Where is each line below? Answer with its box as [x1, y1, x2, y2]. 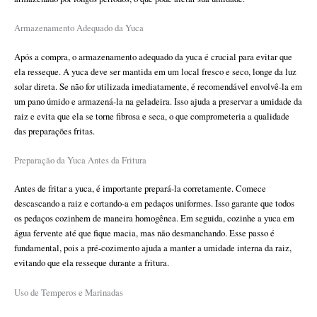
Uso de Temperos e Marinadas [14, 286, 123, 299]
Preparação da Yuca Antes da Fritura [14, 154, 146, 167]
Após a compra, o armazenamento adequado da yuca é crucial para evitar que [14, 50, 292, 63]
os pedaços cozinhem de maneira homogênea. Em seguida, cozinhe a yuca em [14, 212, 294, 225]
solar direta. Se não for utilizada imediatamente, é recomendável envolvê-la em [14, 80, 302, 93]
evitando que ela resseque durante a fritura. [14, 257, 169, 270]
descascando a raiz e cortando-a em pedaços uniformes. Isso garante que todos [14, 197, 294, 210]
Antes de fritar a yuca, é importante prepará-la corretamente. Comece [14, 183, 266, 195]
